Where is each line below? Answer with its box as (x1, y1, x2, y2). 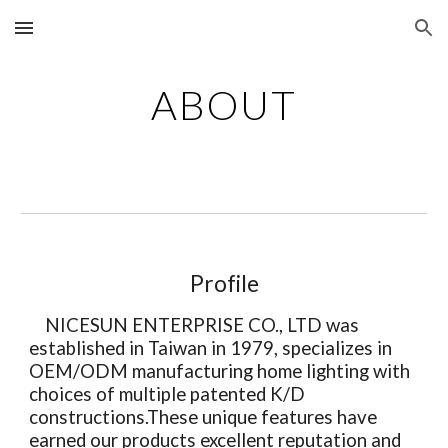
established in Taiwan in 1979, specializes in (29, 337, 393, 359)
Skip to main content (16, 28, 158, 46)
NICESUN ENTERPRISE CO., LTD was (29, 314, 360, 336)
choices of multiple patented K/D (29, 383, 306, 405)
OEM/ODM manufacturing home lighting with (29, 360, 411, 382)
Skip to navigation (307, 28, 432, 46)
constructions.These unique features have (29, 406, 378, 428)
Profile (189, 270, 259, 297)
